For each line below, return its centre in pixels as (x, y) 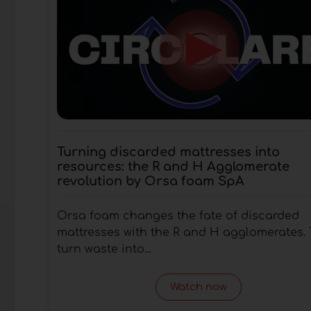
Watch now (198, 287)
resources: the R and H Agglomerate (173, 166)
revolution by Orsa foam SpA (151, 181)
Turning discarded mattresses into (168, 152)
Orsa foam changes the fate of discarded (178, 216)
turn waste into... (104, 249)
